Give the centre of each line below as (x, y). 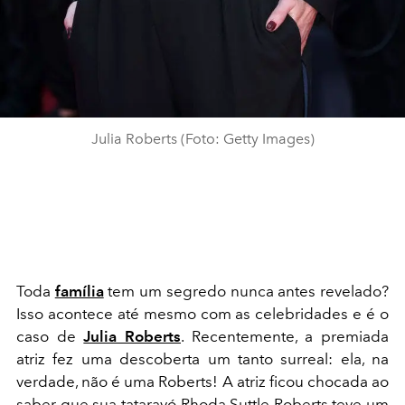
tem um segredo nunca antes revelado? (246, 291)
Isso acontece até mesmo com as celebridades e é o (202, 313)
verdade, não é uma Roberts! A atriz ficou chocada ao (202, 381)
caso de (50, 336)
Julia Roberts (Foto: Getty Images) (202, 138)
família (79, 291)
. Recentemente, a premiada (285, 336)
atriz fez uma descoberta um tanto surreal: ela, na (202, 358)
